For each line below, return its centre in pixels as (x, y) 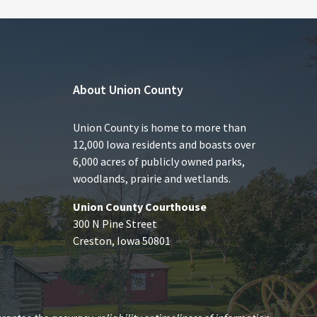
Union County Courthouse (140, 207)
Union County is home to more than (160, 127)
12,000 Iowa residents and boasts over (165, 144)
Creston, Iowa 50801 (122, 241)
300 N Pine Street (115, 224)
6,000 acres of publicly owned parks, (159, 161)
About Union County (128, 90)
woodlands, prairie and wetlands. (152, 178)
